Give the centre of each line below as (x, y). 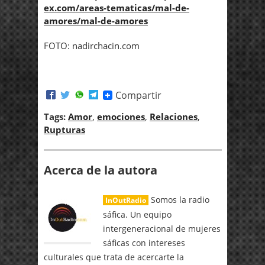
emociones (121, 116)
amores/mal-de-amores (96, 21)
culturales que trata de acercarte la (114, 257)
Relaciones (174, 116)
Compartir (138, 95)
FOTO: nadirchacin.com (92, 46)
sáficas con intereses (144, 243)
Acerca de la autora (101, 170)
